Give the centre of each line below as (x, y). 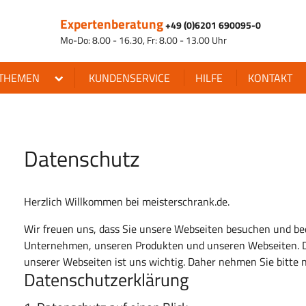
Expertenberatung (112, 24)
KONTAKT (270, 78)
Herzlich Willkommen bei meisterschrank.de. (127, 201)
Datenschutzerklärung (107, 279)
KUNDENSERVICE (130, 78)
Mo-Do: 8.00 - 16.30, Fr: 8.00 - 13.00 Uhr (144, 40)
